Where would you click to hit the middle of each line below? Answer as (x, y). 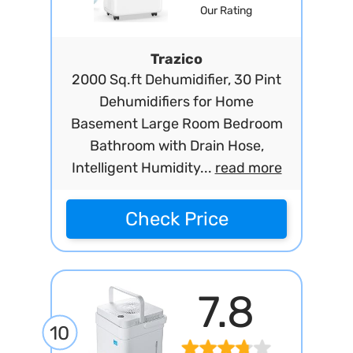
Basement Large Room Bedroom (176, 124)
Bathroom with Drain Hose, (176, 146)
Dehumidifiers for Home (176, 102)
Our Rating (226, 11)
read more (248, 168)
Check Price (176, 219)
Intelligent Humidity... (143, 168)
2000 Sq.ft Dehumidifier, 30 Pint (176, 80)
